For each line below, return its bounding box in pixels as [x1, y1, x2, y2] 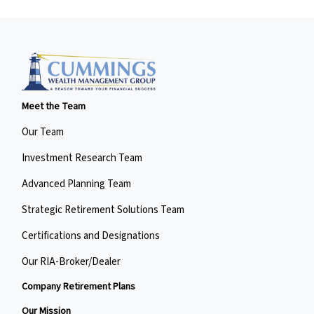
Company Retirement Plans [22, 280, 136, 294]
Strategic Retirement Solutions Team [22, 203, 185, 218]
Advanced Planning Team [22, 177, 132, 192]
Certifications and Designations [22, 228, 161, 244]
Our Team [22, 125, 64, 140]
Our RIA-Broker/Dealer [22, 254, 121, 270]
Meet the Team [22, 100, 86, 114]
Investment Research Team [22, 151, 143, 166]
